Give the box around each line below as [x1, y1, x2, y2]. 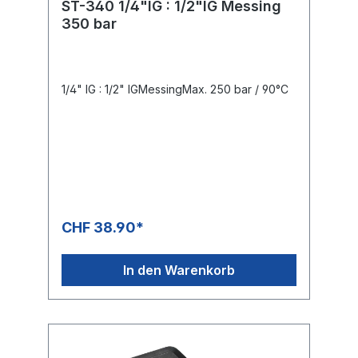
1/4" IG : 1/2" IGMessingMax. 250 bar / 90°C [62, 82, 288, 96]
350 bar [62, 14, 117, 32]
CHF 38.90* [62, 218, 144, 236]
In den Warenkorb [123, 261, 235, 278]
